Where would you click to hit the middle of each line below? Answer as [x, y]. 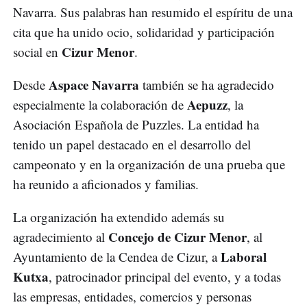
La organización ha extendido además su [119, 217]
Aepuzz [207, 105]
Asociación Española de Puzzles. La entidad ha [136, 125]
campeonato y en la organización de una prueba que [149, 164]
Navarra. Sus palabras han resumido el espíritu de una [153, 12]
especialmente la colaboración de [100, 105]
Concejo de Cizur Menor [177, 237]
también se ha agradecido [207, 85]
